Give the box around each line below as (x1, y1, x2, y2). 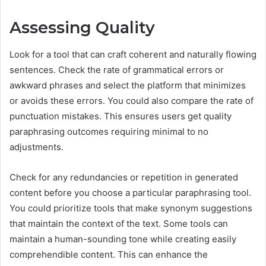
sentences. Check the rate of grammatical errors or (9, 64, 224, 75)
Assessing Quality (9, 18, 155, 38)
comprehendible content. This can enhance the (9, 248, 208, 260)
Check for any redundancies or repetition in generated (9, 171, 238, 183)
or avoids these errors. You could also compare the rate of (9, 94, 254, 106)
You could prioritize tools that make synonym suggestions (9, 202, 252, 214)
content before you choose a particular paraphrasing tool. (9, 186, 251, 198)
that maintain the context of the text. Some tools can (9, 217, 228, 229)
